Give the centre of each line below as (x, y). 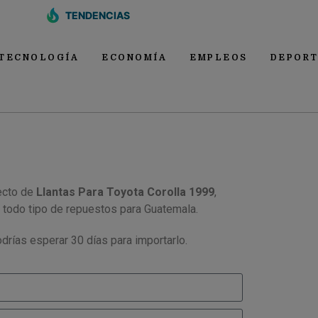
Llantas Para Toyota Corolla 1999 (125, 192)
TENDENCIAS (97, 15)
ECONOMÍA (134, 57)
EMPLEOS (219, 57)
